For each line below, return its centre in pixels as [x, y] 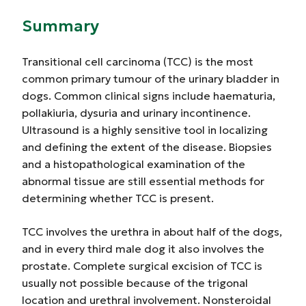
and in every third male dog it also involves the [143, 249]
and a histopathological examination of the [134, 164]
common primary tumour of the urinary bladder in [151, 79]
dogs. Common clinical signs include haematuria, [149, 96]
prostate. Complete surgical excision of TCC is [142, 266]
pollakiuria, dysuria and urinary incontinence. [136, 113]
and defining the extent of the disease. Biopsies [147, 147]
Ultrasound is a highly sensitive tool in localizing [145, 130]
